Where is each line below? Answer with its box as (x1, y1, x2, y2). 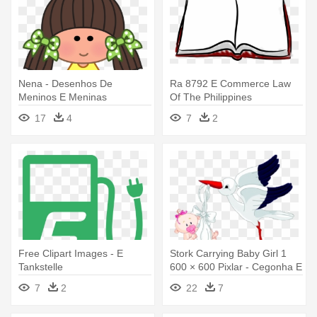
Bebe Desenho (170, 275, 236, 287)
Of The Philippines (170, 91, 252, 103)
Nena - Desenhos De (18, 78, 113, 90)
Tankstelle (18, 261, 63, 273)
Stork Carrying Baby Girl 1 (170, 248, 287, 260)
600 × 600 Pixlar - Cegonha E (170, 261, 302, 273)
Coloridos (18, 105, 61, 117)
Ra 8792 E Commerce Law (170, 78, 291, 90)
